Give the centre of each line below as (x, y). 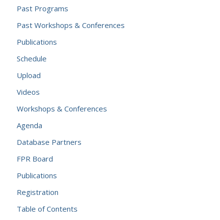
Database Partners (49, 142)
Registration (37, 192)
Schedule (31, 58)
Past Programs (42, 8)
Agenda (29, 125)
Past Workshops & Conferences (70, 25)
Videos (28, 92)
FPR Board (35, 159)
